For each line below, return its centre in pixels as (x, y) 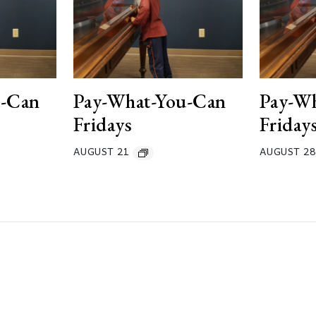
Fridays (103, 124)
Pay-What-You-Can (150, 101)
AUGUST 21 (101, 151)
